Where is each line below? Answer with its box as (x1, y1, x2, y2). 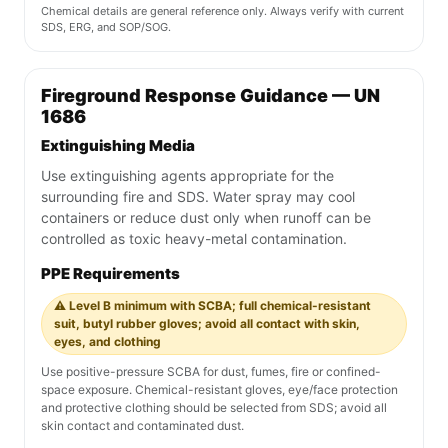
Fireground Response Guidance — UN (41, 85, 380, 107)
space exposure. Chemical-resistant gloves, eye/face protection (41, 382, 398, 398)
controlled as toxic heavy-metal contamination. (41, 230, 347, 248)
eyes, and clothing (54, 334, 161, 350)
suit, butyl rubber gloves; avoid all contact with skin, (54, 316, 360, 332)
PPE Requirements (41, 264, 180, 284)
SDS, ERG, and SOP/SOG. (41, 20, 171, 35)
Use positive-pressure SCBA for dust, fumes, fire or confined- (41, 364, 381, 380)
